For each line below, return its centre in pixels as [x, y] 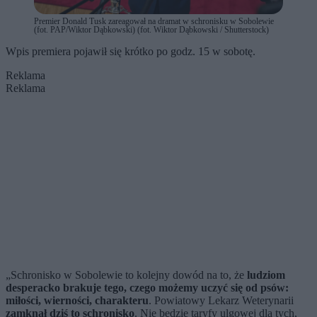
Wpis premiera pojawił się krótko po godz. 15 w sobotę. [132, 52]
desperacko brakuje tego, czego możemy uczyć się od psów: [147, 288]
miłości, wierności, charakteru [77, 301]
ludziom [266, 275]
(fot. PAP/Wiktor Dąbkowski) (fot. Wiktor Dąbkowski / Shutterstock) [151, 30]
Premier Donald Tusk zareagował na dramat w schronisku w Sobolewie [154, 22]
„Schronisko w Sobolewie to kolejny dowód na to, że [126, 275]
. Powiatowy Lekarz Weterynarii [221, 301]
